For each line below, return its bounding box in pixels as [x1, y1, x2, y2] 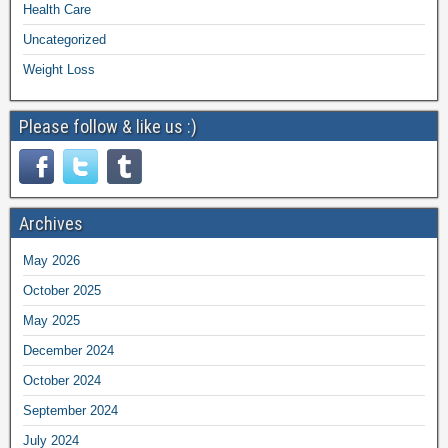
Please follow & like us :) [19, 115, 197, 137]
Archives [19, 212, 83, 234]
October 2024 [23, 372, 101, 388]
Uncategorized [23, 31, 106, 47]
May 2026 [23, 252, 80, 268]
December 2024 [23, 342, 114, 358]
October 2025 [23, 282, 101, 298]
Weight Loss [23, 61, 95, 77]
